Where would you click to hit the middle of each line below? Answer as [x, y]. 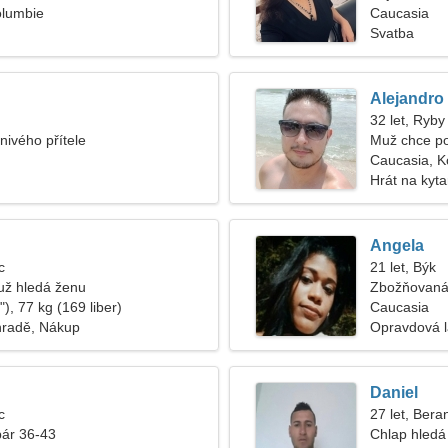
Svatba [392, 33]
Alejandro [407, 98]
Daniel [394, 392]
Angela [397, 245]
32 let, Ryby [407, 120]
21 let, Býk [403, 267]
